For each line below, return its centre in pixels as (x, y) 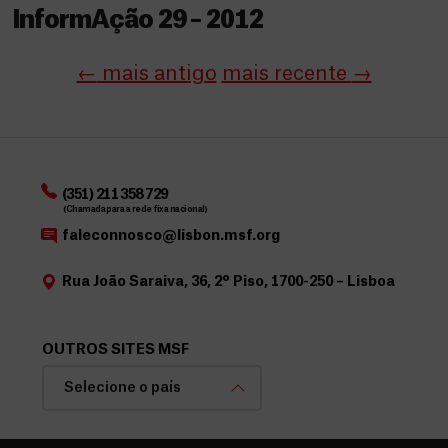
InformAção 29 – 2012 (137, 20)
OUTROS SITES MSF (115, 350)
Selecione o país (122, 388)
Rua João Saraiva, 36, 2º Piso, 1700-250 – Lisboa (228, 282)
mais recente (286, 74)
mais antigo (156, 74)
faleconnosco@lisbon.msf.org (170, 236)
